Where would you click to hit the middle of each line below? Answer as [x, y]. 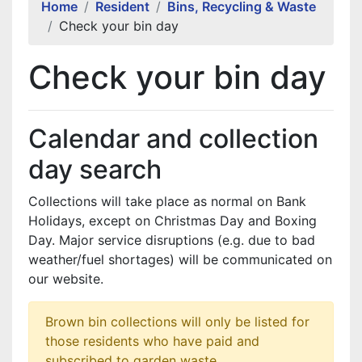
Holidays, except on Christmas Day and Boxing [173, 221]
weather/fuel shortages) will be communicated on [180, 259]
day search [95, 169]
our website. [66, 279]
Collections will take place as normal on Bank [167, 201]
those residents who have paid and [152, 341]
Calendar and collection [173, 139]
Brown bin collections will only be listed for [177, 322]
